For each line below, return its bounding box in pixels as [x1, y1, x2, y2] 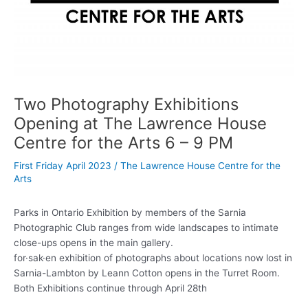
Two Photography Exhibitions [14, 94, 239, 115]
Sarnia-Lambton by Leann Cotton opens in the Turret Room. [14, 267, 280, 278]
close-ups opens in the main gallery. [14, 236, 173, 248]
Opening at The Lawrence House [14, 113, 267, 134]
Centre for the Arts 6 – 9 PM [14, 133, 233, 153]
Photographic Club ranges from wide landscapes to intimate [14, 221, 278, 233]
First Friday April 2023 [14, 160, 111, 172]
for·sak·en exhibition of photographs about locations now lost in [14, 252, 292, 263]
